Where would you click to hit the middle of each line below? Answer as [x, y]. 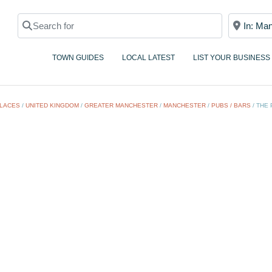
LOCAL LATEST [148, 58]
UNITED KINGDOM [52, 106]
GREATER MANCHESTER [121, 106]
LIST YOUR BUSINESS [232, 58]
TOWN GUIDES [78, 58]
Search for [43, 19]
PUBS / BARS [231, 106]
